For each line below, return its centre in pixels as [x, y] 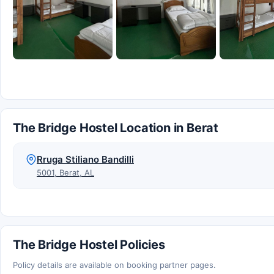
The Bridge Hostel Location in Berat [116, 128]
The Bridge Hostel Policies [89, 245]
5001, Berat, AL [65, 173]
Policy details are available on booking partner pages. [114, 265]
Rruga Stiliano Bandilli [85, 160]
